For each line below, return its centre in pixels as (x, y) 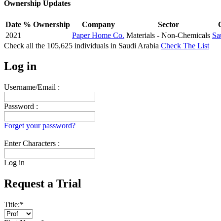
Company (98, 24)
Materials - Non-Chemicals (168, 35)
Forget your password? (40, 126)
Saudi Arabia (140, 45)
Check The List (185, 45)
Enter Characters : (32, 144)
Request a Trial (43, 184)
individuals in (95, 45)
